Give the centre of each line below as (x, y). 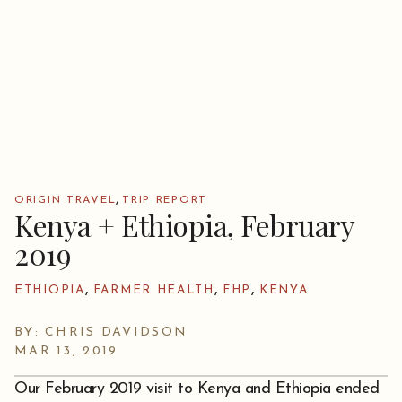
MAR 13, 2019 (66, 351)
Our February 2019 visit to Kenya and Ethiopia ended (197, 389)
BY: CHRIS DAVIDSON (101, 332)
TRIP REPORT (165, 200)
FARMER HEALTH (153, 290)
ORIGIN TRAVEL (66, 200)
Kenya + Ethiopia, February (184, 225)
